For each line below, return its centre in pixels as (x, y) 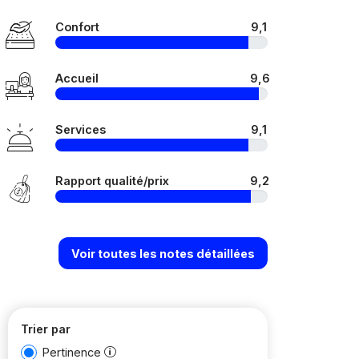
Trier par (46, 329)
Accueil (77, 78)
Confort (77, 27)
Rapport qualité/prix (112, 181)
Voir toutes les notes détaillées (163, 253)
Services (81, 129)
